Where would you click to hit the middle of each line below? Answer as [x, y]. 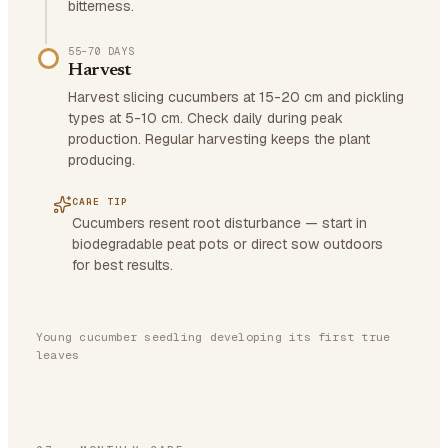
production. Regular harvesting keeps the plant [219, 139]
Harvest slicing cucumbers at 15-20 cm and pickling [236, 97]
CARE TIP [100, 201]
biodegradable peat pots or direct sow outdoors [227, 244]
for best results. [122, 265]
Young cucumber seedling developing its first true [213, 336]
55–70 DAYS [101, 51]
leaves [58, 354]
